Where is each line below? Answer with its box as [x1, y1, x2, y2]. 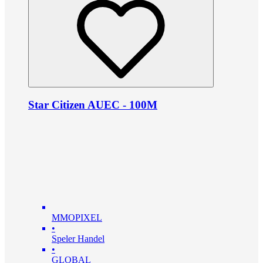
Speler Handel [52, 234, 104, 244]
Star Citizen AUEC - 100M [28, 98, 157, 111]
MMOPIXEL [52, 213, 102, 223]
